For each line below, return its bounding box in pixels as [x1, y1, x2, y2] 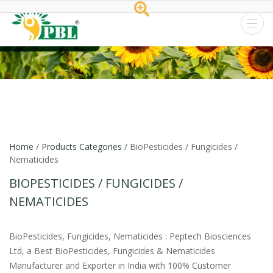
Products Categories [41, 141, 122, 153]
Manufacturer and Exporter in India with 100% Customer [9, 260, 231, 272]
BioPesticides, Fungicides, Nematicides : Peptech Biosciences [9, 230, 251, 243]
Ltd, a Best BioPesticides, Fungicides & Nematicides [9, 245, 215, 257]
